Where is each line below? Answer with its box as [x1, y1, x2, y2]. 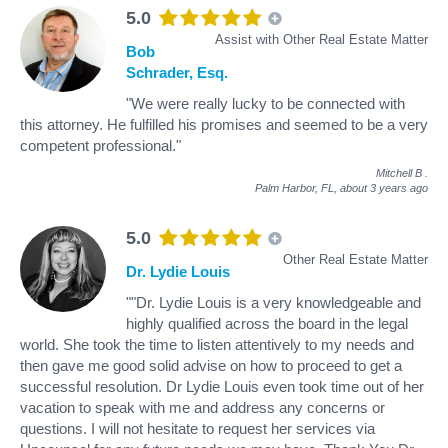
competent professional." [20, 136, 181, 154]
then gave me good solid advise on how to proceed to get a [20, 356, 402, 374]
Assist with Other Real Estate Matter [215, 31, 428, 47]
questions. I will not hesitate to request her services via [20, 419, 375, 437]
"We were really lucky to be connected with [126, 94, 405, 112]
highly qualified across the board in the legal [126, 314, 408, 332]
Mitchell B [376, 166, 422, 179]
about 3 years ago [340, 181, 428, 194]
